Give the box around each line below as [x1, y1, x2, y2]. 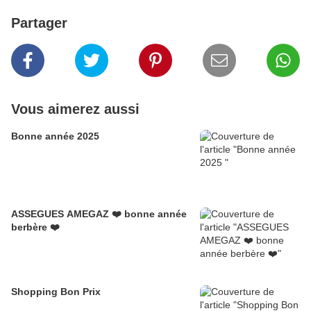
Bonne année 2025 [11, 131, 99, 142]
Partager [11, 15, 67, 31]
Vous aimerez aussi [11, 101, 140, 117]
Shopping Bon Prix [11, 286, 101, 297]
